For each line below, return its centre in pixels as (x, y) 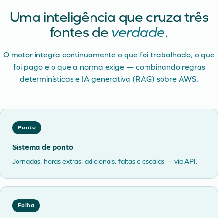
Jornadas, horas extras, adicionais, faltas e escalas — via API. (105, 161)
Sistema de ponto (43, 147)
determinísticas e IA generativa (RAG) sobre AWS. (109, 79)
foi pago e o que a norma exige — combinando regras (109, 67)
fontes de (80, 32)
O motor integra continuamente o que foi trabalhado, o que (109, 55)
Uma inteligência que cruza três (109, 17)
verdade (138, 32)
